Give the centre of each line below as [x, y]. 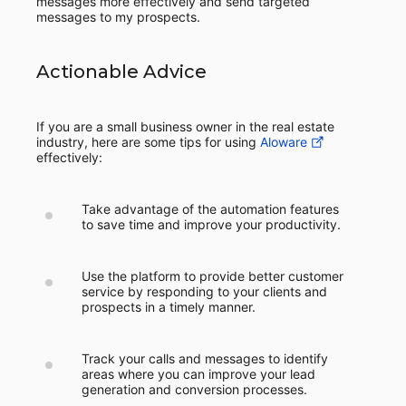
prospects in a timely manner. [169, 307]
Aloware [284, 142]
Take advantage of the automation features [210, 209]
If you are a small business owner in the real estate [185, 126]
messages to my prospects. [118, 17]
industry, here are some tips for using [148, 142]
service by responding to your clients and [204, 291]
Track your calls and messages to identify [205, 358]
